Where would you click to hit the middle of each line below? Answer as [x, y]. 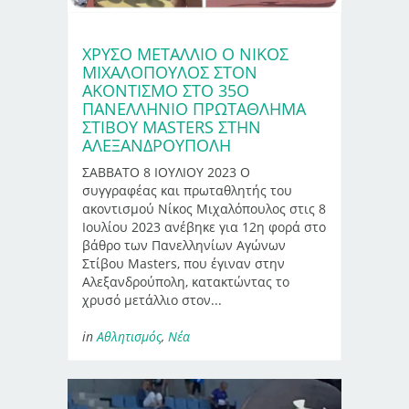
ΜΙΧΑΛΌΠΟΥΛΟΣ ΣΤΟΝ [170, 72]
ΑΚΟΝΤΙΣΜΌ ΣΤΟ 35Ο [166, 90]
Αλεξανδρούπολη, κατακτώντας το [186, 281]
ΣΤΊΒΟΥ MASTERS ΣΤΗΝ [172, 126]
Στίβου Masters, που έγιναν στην [184, 263]
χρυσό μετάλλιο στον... [152, 299]
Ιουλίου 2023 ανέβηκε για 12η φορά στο [204, 226]
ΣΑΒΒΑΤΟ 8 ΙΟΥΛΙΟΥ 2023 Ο [166, 172]
